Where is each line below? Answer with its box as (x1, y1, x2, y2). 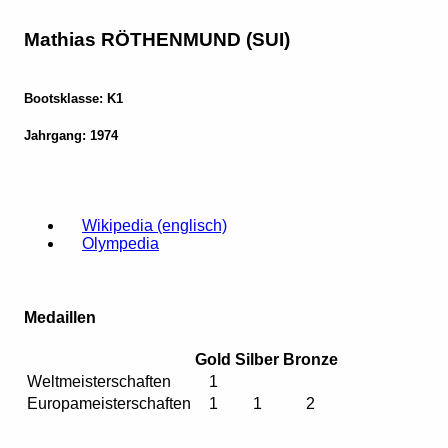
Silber (235, 350, 279, 368)
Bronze (283, 350, 338, 368)
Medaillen (24, 308, 96, 326)
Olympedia (82, 235, 159, 253)
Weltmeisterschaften (27, 372, 171, 390)
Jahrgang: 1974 (24, 128, 118, 144)
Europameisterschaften (27, 394, 191, 412)
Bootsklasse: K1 (24, 91, 123, 107)
